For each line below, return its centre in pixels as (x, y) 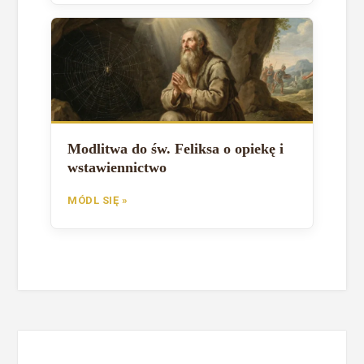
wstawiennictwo (117, 167)
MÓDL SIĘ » (98, 200)
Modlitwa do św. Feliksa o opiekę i (176, 148)
